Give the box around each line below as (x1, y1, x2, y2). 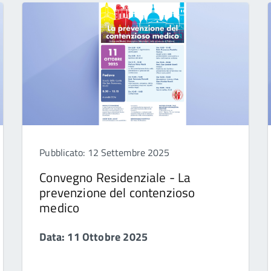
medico (39, 198, 80, 218)
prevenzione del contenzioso (39, 183, 195, 203)
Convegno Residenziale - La (39, 168, 191, 188)
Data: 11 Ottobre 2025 (39, 229, 148, 246)
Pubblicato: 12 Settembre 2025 (39, 145, 170, 160)
